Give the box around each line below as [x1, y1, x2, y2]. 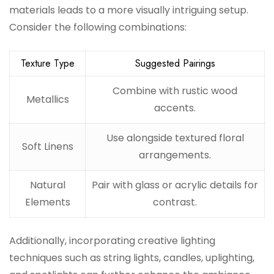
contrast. [153, 195, 197, 210]
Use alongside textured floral [106, 131, 244, 146]
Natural [29, 178, 65, 193]
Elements [24, 195, 70, 210]
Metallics [26, 92, 69, 107]
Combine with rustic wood [113, 84, 237, 98]
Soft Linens [21, 139, 73, 154]
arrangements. [139, 148, 211, 163]
